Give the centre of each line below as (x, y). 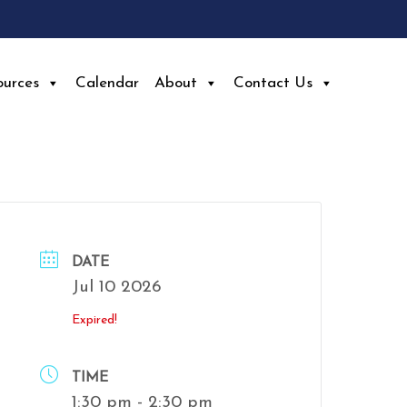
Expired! (94, 320)
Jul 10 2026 (116, 288)
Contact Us (273, 84)
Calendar (107, 84)
